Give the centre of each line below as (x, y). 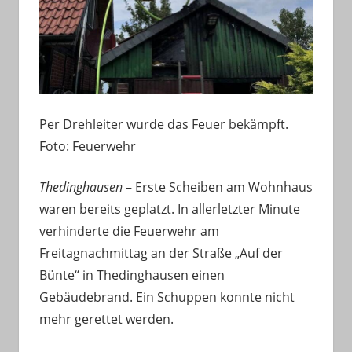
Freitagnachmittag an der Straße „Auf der (161, 253)
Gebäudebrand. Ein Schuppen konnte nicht (167, 297)
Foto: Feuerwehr (87, 146)
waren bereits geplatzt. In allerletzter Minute (169, 209)
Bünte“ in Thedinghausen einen (132, 275)
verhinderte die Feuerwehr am (129, 231)
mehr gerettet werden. (106, 319)
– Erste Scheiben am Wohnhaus (217, 187)
